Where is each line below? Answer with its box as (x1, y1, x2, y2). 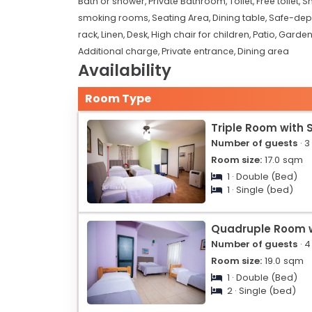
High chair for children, (151, 28, 253, 40)
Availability (78, 58, 171, 81)
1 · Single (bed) (225, 182, 293, 196)
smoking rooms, (78, 11, 152, 24)
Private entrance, (162, 45, 237, 57)
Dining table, (212, 11, 269, 24)
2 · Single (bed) (225, 283, 296, 297)
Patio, (253, 28, 279, 40)
